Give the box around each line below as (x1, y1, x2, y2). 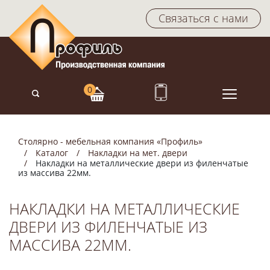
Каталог (36, 147, 68, 159)
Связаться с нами (159, 11, 248, 25)
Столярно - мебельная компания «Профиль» (18, 136, 202, 147)
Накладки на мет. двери (88, 147, 187, 159)
